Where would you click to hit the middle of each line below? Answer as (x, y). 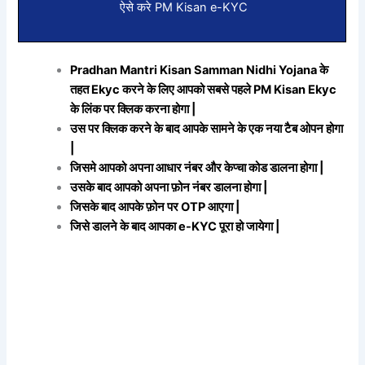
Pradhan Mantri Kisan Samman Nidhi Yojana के (200, 70)
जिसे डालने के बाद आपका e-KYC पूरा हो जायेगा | (175, 226)
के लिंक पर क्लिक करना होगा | (133, 109)
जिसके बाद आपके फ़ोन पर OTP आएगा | (155, 207)
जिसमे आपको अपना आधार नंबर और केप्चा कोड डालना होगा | (197, 167)
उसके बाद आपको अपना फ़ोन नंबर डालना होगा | (169, 187)
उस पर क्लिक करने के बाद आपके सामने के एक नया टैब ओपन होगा (207, 128)
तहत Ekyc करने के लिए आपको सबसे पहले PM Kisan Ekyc (204, 89)
